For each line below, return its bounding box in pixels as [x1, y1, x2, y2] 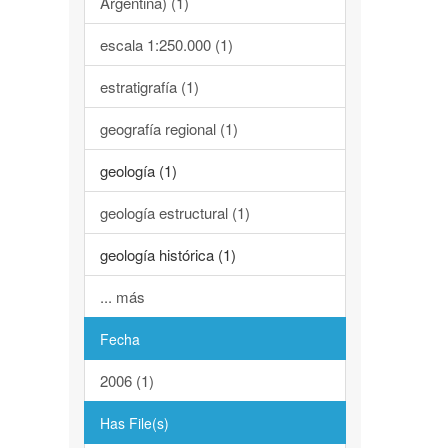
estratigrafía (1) [99, 76, 199, 97]
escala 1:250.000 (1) [99, 34, 233, 55]
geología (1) [99, 160, 177, 181]
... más [99, 286, 145, 307]
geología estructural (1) [99, 202, 250, 223]
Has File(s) [99, 413, 169, 433]
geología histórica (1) [99, 244, 236, 265]
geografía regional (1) [99, 118, 238, 139]
